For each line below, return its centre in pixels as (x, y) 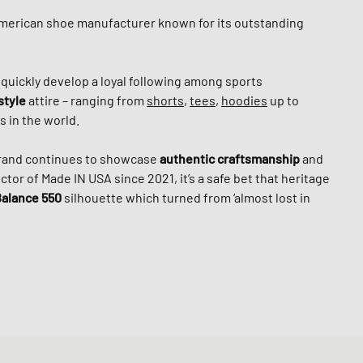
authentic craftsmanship (230, 158)
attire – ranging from (86, 100)
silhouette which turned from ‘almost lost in (186, 197)
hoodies (244, 100)
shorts (165, 100)
